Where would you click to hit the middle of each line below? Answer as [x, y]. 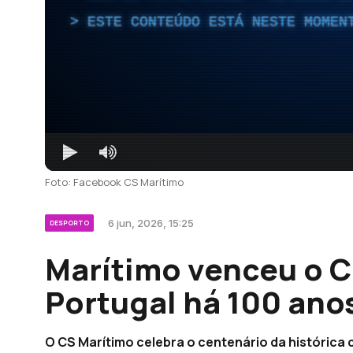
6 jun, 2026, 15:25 [151, 223]
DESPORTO [69, 222]
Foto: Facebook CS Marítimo [114, 182]
